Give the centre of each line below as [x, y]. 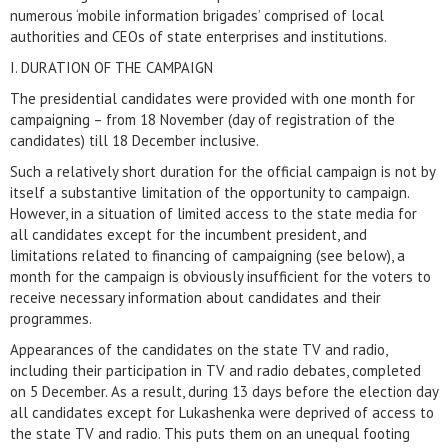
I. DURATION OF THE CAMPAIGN [111, 67]
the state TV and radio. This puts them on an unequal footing [210, 433]
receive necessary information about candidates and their [195, 297]
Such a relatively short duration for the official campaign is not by [222, 171]
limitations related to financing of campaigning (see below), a [207, 255]
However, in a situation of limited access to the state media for [213, 213]
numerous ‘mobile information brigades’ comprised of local [197, 15]
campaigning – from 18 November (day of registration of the [202, 119]
